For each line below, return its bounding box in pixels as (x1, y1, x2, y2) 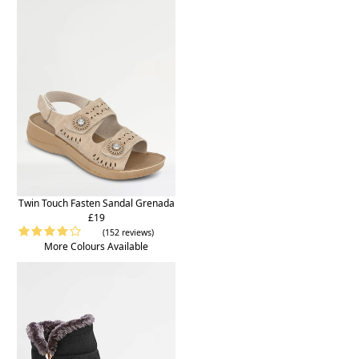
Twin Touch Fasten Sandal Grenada (18, 196, 175, 211)
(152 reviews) (103, 227, 154, 239)
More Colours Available (44, 240, 148, 254)
